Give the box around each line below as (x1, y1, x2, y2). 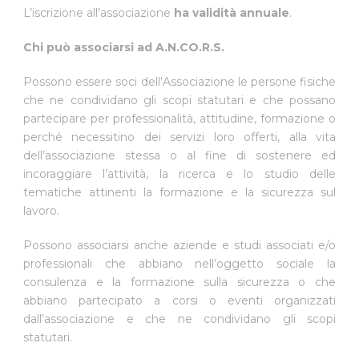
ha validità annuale (174, 5, 289, 20)
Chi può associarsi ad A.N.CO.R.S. (23, 39, 224, 54)
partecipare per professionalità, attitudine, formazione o (23, 111, 336, 126)
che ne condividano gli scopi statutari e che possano (23, 92, 336, 107)
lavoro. (23, 203, 59, 218)
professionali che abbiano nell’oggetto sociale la (23, 256, 336, 271)
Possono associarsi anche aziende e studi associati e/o (23, 237, 336, 252)
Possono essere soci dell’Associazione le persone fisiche (23, 74, 336, 89)
